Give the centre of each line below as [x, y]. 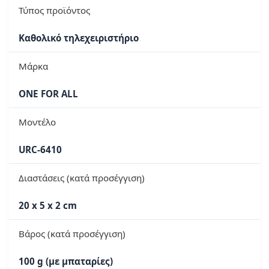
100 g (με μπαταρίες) [66, 261]
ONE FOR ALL [48, 94]
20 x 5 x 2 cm [48, 206]
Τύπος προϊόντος [54, 11]
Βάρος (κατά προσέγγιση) [72, 234]
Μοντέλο [37, 122]
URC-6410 [40, 150]
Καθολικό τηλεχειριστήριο [79, 38]
